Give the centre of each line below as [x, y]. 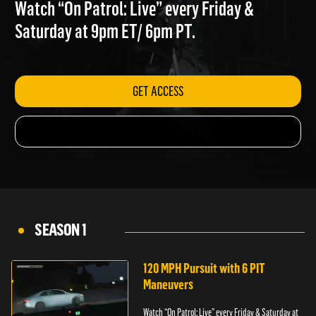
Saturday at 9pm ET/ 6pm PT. [111, 50]
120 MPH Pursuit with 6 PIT [205, 268]
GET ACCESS [166, 113]
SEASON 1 [61, 230]
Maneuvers [169, 285]
